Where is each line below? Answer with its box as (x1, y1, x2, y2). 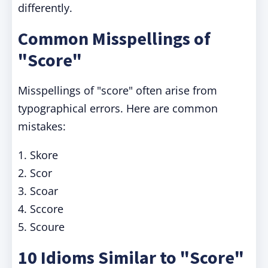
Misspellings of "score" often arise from (18, 83, 217, 98)
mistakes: (18, 119, 66, 133)
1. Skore (18, 148, 58, 162)
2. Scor (18, 166, 52, 180)
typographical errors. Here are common (18, 101, 218, 115)
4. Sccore (18, 202, 63, 216)
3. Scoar (18, 184, 58, 198)
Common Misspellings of (18, 27, 211, 50)
